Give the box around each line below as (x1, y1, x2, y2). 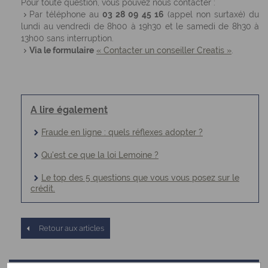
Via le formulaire (29, 45, 94, 55)
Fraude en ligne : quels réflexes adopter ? (41, 127, 203, 137)
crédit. (31, 184, 55, 193)
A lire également (31, 104, 108, 115)
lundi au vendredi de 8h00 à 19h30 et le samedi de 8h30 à (21, 22, 259, 31)
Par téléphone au (29, 10, 103, 19)
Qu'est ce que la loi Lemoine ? (41, 150, 159, 160)
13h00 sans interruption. (21, 33, 114, 43)
